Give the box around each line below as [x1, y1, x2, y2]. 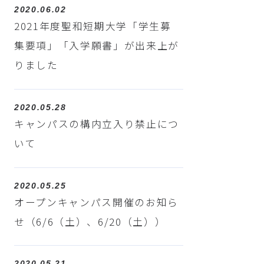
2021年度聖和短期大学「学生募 [14, 18, 171, 33]
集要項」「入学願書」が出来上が [14, 38, 180, 52]
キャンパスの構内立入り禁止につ [14, 116, 180, 131]
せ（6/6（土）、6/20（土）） [14, 214, 166, 229]
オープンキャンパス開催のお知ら [14, 194, 179, 209]
